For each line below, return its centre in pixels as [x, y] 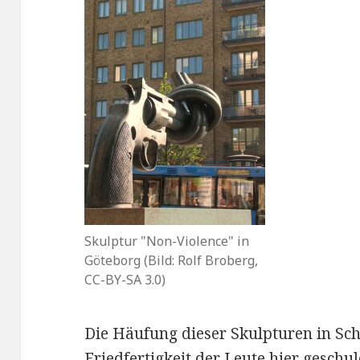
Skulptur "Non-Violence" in [167, 241]
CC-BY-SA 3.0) [125, 280]
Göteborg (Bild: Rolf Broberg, [172, 261]
